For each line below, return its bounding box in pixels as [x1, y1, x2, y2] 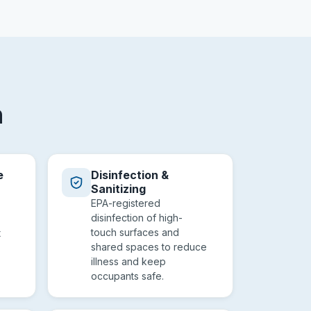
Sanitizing [91, 182, 146, 196]
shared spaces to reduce [91, 241, 207, 253]
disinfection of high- [91, 212, 183, 224]
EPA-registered [91, 197, 160, 209]
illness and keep [91, 255, 166, 267]
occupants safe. [91, 270, 164, 282]
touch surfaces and [91, 226, 179, 238]
